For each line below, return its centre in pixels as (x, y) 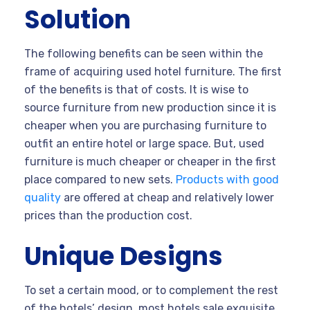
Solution (77, 19)
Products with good (227, 179)
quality (43, 197)
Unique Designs (124, 256)
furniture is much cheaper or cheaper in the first (150, 161)
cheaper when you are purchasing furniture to (145, 125)
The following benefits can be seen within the (144, 53)
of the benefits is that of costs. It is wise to (136, 89)
